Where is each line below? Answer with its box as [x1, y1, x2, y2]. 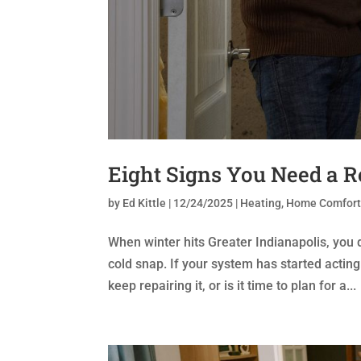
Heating [240, 197, 282, 210]
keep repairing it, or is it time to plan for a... [108, 278, 357, 294]
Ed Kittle [122, 197, 167, 210]
